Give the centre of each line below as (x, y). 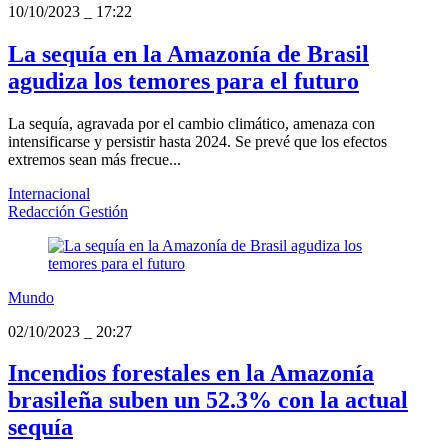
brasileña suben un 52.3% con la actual (208, 400)
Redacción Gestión (68, 211)
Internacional (49, 193)
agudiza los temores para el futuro (183, 80)
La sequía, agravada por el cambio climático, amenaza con (191, 123)
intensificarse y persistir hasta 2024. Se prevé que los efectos (197, 141)
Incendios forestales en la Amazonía (191, 373)
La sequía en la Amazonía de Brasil (188, 53)
